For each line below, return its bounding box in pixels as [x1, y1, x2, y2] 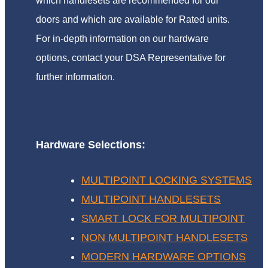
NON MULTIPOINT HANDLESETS [81, 232, 248, 244]
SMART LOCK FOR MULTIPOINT [81, 212, 245, 225]
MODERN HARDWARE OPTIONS [81, 251, 246, 263]
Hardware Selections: [36, 139, 145, 151]
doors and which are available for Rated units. [36, 14, 230, 25]
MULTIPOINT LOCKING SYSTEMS [81, 174, 252, 187]
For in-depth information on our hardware [36, 33, 209, 44]
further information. [36, 71, 115, 83]
